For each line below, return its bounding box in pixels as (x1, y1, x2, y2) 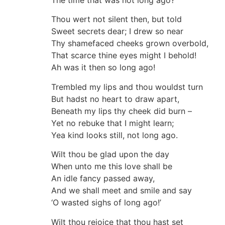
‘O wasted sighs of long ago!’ (51, 197, 161, 208)
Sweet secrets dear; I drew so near (51, 26, 183, 37)
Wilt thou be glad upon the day (51, 149, 169, 160)
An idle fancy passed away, (51, 173, 155, 184)
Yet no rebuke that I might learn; (51, 118, 174, 128)
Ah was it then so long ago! (51, 62, 155, 73)
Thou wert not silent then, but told (51, 14, 182, 25)
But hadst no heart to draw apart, (51, 93, 179, 104)
